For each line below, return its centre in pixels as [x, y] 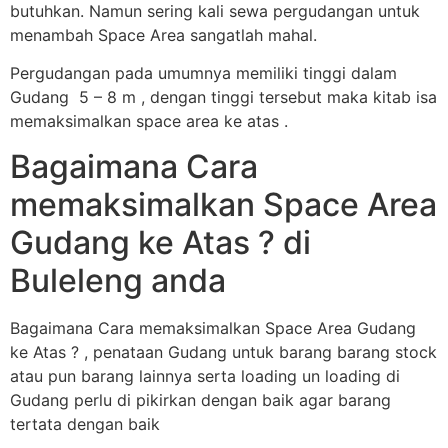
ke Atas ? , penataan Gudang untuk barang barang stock [223, 351]
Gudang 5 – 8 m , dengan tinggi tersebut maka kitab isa [223, 97]
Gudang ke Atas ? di [160, 242]
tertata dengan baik [85, 423]
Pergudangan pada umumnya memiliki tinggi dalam [203, 73]
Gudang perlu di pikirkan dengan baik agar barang [200, 399]
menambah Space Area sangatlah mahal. [163, 34]
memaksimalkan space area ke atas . [149, 121]
